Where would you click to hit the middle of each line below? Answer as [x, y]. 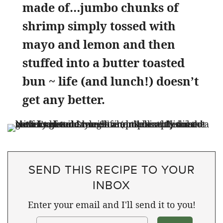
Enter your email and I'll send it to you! [111, 205]
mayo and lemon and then [99, 45]
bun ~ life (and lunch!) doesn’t [111, 81]
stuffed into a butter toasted [104, 63]
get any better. [64, 100]
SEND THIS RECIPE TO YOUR [111, 169]
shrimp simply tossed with [99, 26]
